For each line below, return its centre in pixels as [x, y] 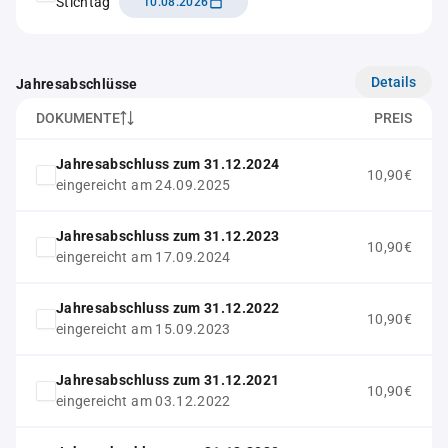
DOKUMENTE [78, 118]
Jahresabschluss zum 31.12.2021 [168, 380]
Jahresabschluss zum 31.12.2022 [168, 308]
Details [393, 81]
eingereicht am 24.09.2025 [143, 185]
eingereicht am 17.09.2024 [143, 257]
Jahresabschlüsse [77, 84]
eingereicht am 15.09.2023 [143, 329]
